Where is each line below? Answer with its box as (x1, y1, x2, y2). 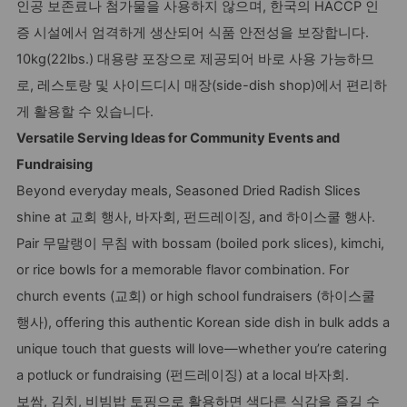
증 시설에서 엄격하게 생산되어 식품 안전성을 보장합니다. (16, 24, 369, 41)
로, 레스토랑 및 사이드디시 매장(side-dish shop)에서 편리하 (16, 76, 387, 94)
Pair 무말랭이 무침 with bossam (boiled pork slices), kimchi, (16, 234, 384, 252)
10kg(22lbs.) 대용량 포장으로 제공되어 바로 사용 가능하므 (16, 50, 374, 67)
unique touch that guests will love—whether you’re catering (16, 340, 387, 357)
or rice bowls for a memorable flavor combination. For (16, 261, 349, 278)
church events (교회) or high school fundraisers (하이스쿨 (16, 287, 375, 304)
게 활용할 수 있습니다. (16, 103, 154, 120)
